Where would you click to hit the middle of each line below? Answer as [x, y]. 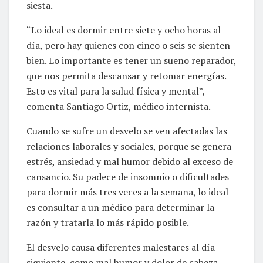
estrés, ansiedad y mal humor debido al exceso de [130, 161]
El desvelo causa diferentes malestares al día [121, 247]
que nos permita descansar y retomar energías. [126, 75]
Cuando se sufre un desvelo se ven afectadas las [127, 131]
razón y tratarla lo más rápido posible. [108, 222]
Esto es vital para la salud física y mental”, [116, 91]
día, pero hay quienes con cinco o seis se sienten [128, 45]
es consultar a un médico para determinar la [120, 207]
